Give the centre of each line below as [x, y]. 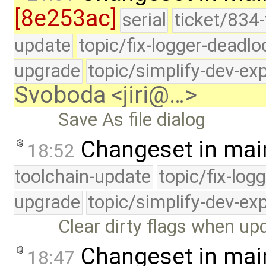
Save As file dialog [132, 120]
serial [144, 20]
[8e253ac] [65, 19]
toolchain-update [83, 177]
